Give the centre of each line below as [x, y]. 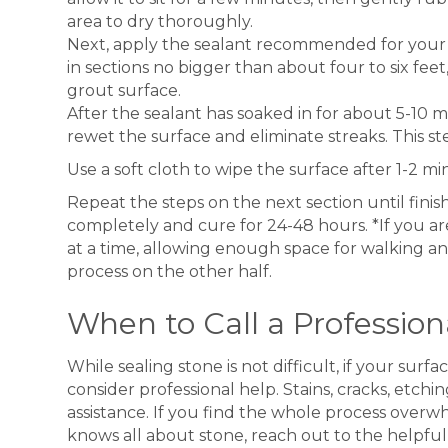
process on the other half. [170, 272]
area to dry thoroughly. [160, 22]
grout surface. [124, 91]
